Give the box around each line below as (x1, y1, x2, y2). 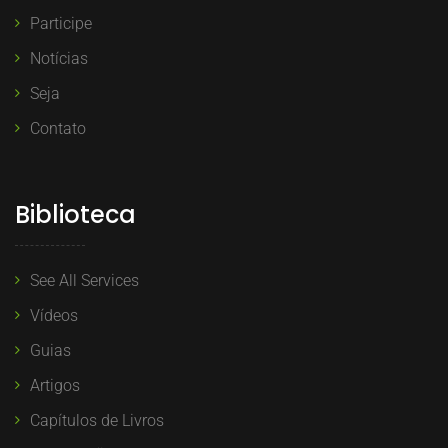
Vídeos (30, 306, 78, 325)
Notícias (30, 49, 88, 68)
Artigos (30, 376, 80, 395)
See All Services (30, 271, 139, 290)
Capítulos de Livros (30, 411, 164, 430)
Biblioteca (15, 198, 136, 231)
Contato (30, 119, 86, 138)
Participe (30, 14, 92, 33)
